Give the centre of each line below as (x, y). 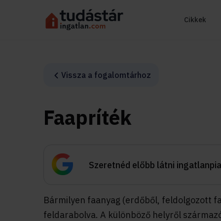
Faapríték (88, 117)
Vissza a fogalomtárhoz (106, 75)
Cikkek (195, 20)
